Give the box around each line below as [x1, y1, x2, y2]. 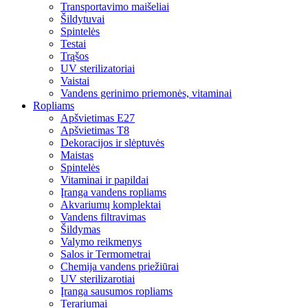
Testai [60, 37, 86, 49]
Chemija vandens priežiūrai [60, 260, 179, 272]
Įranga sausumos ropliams [60, 285, 173, 297]
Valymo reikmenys [60, 235, 142, 247]
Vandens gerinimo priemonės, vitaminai [60, 87, 232, 99]
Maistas [60, 148, 93, 161]
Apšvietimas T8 [60, 124, 129, 136]
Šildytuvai [60, 12, 104, 25]
